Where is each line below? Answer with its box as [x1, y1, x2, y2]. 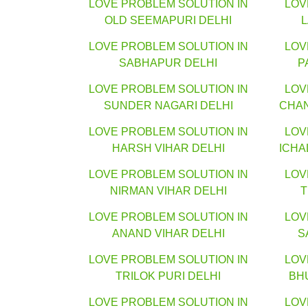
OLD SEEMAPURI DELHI [104, 14, 232, 27]
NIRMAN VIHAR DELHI [109, 185, 227, 197]
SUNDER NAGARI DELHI [103, 100, 233, 112]
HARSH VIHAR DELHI [111, 142, 225, 155]
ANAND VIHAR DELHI [111, 228, 225, 240]
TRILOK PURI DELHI [115, 270, 221, 283]
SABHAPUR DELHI [119, 57, 217, 69]
